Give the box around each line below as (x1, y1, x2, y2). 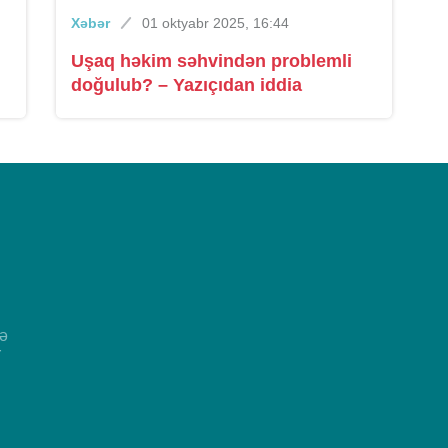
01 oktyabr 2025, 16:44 (141, 15, 289, 31)
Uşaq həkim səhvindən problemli (70, 51, 352, 71)
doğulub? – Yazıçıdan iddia (70, 75, 302, 95)
